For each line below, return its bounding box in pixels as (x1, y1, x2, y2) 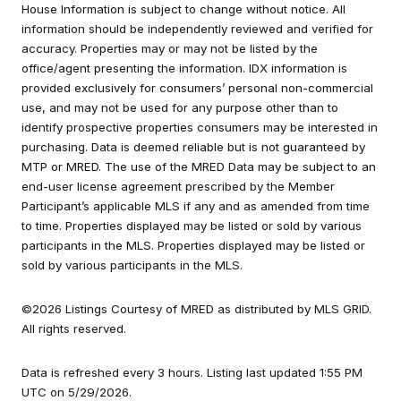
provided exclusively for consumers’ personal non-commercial (21, 81, 373, 96)
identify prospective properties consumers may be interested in (21, 120, 378, 135)
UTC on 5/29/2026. (21, 384, 135, 399)
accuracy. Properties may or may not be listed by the (21, 41, 318, 56)
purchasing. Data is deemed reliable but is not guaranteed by (21, 140, 365, 155)
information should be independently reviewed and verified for (21, 21, 373, 37)
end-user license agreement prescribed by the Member (21, 179, 335, 194)
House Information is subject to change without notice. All (21, 2, 346, 17)
